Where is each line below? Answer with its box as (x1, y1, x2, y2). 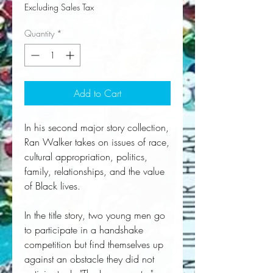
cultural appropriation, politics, (24, 150, 147, 164)
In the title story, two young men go (24, 208, 165, 222)
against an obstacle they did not (24, 252, 154, 266)
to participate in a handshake (24, 223, 143, 237)
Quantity (24, 27, 54, 40)
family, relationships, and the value (24, 165, 165, 179)
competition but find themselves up (24, 238, 163, 252)
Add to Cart (74, 87, 121, 101)
